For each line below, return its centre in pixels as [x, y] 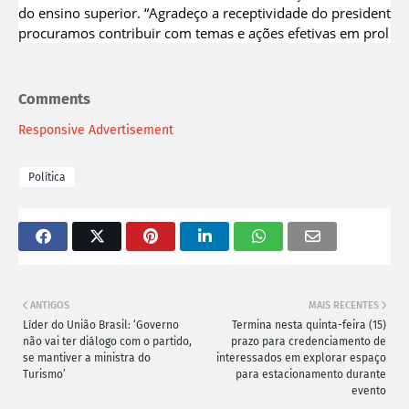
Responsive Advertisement [96, 131]
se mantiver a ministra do [87, 358]
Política [47, 178]
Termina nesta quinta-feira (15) [309, 325]
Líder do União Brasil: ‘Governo [101, 325]
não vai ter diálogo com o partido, [107, 342]
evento [369, 391]
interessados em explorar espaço [301, 358]
